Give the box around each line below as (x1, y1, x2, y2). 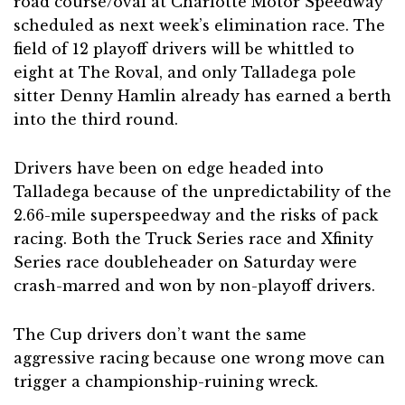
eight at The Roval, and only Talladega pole (14, 63, 356, 82)
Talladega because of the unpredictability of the (14, 183, 391, 202)
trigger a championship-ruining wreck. (14, 372, 318, 391)
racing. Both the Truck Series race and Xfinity (14, 230, 373, 249)
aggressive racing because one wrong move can (14, 349, 385, 368)
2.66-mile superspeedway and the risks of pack (14, 206, 378, 225)
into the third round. (14, 110, 178, 129)
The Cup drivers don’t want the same (14, 325, 306, 344)
